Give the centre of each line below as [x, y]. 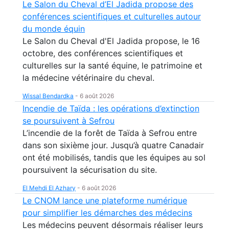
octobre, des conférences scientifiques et [103, 53]
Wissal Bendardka [48, 96]
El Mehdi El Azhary [49, 188]
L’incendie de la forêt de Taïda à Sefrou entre [110, 133]
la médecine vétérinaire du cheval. [88, 78]
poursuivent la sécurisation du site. [90, 170]
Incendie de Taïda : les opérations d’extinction [111, 109]
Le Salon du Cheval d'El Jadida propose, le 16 [111, 41]
